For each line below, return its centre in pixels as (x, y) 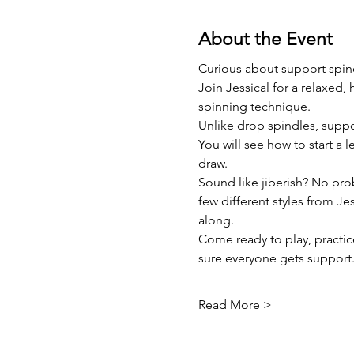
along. (216, 220)
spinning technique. (254, 106)
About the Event (265, 39)
